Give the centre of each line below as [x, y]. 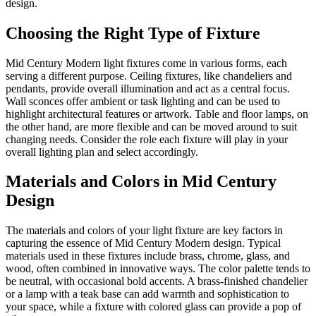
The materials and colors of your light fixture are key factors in [144, 231]
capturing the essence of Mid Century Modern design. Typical [143, 243]
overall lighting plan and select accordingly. [102, 152]
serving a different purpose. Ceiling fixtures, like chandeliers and [149, 75]
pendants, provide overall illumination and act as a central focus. [148, 88]
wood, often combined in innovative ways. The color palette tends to [158, 269]
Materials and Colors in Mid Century [141, 182]
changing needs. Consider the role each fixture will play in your [147, 139]
